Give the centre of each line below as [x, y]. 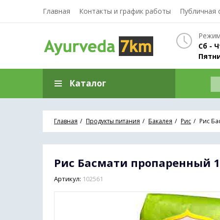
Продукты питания [113, 121]
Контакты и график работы [125, 11]
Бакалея [160, 121]
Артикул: [68, 179]
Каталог [88, 83]
